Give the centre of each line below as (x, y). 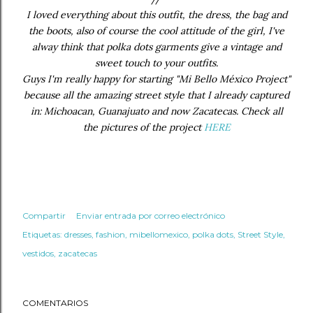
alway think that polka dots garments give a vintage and (156, 47)
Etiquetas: (42, 235)
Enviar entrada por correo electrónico (151, 216)
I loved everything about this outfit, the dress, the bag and (156, 15)
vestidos (38, 254)
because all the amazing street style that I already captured (156, 95)
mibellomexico (159, 235)
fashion (110, 235)
